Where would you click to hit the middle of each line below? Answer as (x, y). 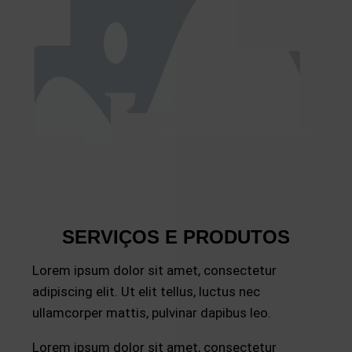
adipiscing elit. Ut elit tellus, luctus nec (146, 291)
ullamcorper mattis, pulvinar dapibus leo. (152, 312)
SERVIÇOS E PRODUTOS (176, 236)
